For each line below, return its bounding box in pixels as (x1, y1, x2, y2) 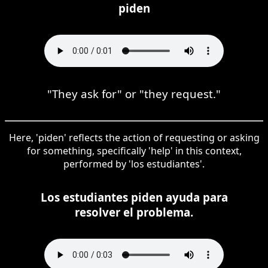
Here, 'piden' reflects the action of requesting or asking (8, 130, 260, 144)
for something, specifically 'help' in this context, (26, 144, 242, 157)
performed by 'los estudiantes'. (63, 157, 205, 170)
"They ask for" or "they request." (47, 86, 221, 101)
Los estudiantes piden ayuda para (40, 189, 228, 205)
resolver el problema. (75, 204, 193, 220)
